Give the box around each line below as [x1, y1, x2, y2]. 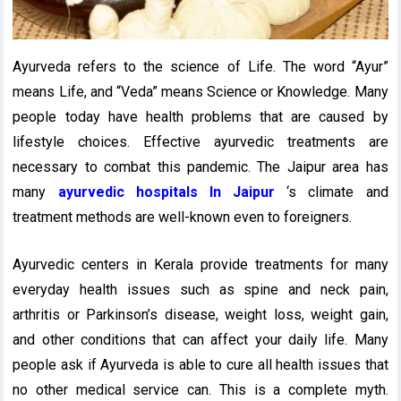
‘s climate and [275, 183, 388, 200]
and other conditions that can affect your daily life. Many [13, 330, 388, 348]
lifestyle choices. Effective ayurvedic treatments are [13, 132, 388, 150]
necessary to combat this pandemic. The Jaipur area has [13, 158, 388, 175]
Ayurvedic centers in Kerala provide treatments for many [13, 255, 388, 273]
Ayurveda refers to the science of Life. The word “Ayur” [13, 57, 388, 75]
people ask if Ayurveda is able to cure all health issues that [13, 355, 388, 373]
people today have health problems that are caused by [13, 107, 388, 125]
